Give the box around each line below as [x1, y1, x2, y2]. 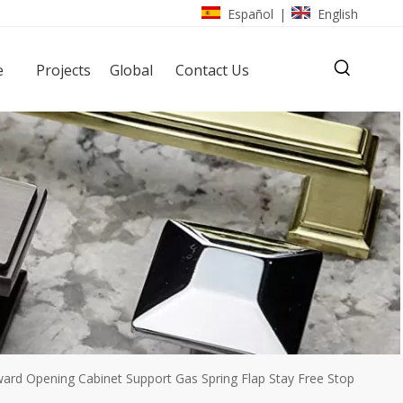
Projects [36, 59, 92, 80]
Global [110, 59, 154, 80]
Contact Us [175, 59, 250, 80]
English [317, 4, 358, 22]
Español [227, 4, 273, 22]
